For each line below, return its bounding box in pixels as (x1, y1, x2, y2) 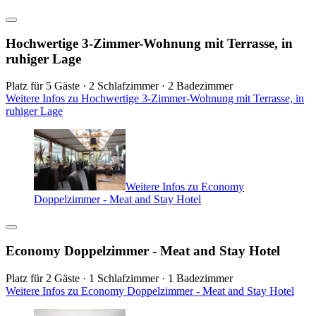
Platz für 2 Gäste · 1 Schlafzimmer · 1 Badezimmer (6, 272, 233, 284)
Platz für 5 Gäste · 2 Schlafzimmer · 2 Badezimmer (6, 80, 233, 92)
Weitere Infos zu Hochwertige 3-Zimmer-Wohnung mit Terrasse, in (6, 92, 304, 105)
